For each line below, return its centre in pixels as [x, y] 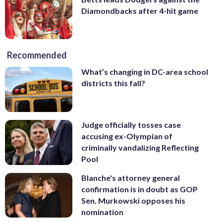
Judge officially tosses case [131, 125]
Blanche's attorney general [131, 177]
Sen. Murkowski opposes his [133, 200]
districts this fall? [113, 83]
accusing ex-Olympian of [127, 136]
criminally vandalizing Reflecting [140, 148]
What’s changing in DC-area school [145, 72]
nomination [102, 212]
